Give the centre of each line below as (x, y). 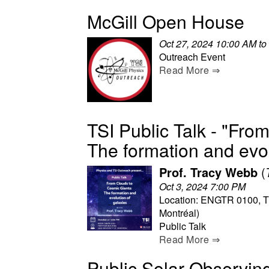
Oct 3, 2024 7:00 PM (202, 186)
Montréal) (179, 213)
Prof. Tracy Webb (208, 172)
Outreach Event (192, 56)
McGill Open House (166, 21)
